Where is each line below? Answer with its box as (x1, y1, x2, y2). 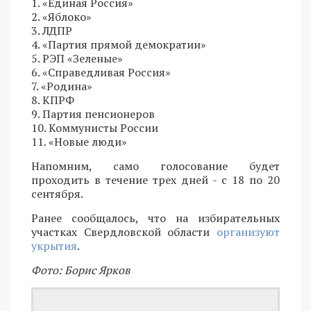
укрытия (31, 237, 77, 253)
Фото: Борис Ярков (31, 262, 130, 278)
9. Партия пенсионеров (31, 106, 155, 121)
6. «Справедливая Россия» (31, 64, 171, 80)
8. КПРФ (31, 92, 74, 108)
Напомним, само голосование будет (31, 158, 280, 174)
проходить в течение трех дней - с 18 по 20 (31, 171, 280, 187)
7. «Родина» (31, 78, 92, 94)
